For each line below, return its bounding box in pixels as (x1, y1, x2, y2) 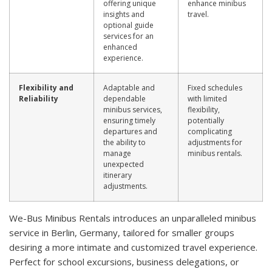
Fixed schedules (188, 82, 242, 93)
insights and (103, 8, 144, 19)
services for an (103, 30, 154, 41)
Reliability (19, 93, 58, 104)
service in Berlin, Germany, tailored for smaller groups (9, 226, 234, 239)
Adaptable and (103, 82, 155, 93)
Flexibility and (19, 82, 73, 93)
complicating (188, 126, 232, 137)
